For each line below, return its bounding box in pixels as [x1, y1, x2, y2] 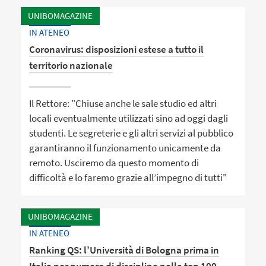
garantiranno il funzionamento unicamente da [29, 141, 221, 154]
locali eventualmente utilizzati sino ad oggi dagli [29, 112, 229, 125]
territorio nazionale [29, 58, 113, 72]
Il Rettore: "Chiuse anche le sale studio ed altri [29, 97, 217, 110]
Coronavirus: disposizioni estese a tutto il [29, 42, 204, 56]
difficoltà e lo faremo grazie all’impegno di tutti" [29, 171, 227, 184]
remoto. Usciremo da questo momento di [29, 156, 199, 169]
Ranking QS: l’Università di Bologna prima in [29, 243, 220, 257]
